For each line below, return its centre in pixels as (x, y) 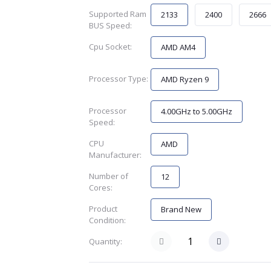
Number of (108, 176)
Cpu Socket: (110, 47)
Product (103, 209)
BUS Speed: (110, 26)
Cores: (100, 188)
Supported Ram (117, 14)
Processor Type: (118, 79)
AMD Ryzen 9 (185, 80)
